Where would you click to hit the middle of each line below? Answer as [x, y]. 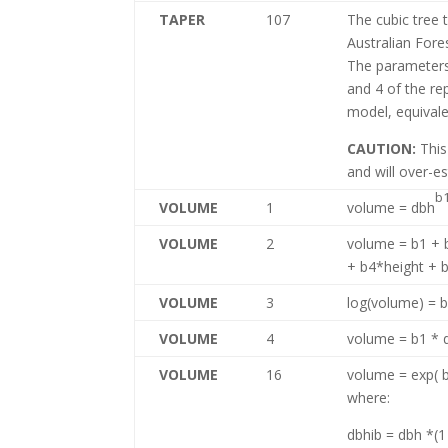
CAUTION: [382, 148]
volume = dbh [391, 207]
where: [369, 397]
